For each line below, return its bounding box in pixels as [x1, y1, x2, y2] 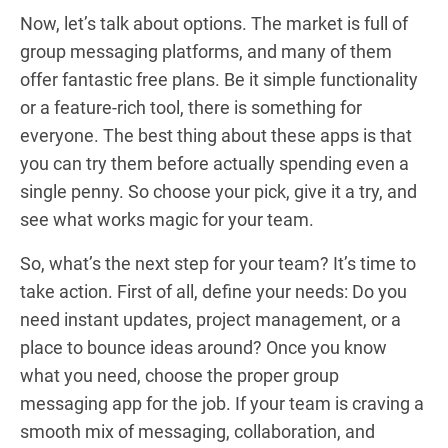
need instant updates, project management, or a [20, 308, 401, 330]
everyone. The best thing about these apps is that [20, 124, 412, 146]
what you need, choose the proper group [20, 364, 339, 386]
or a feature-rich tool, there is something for [20, 96, 362, 118]
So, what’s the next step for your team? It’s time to [20, 252, 416, 274]
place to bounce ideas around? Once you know [20, 336, 387, 358]
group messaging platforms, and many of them [20, 40, 392, 62]
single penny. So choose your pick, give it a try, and [20, 180, 417, 202]
